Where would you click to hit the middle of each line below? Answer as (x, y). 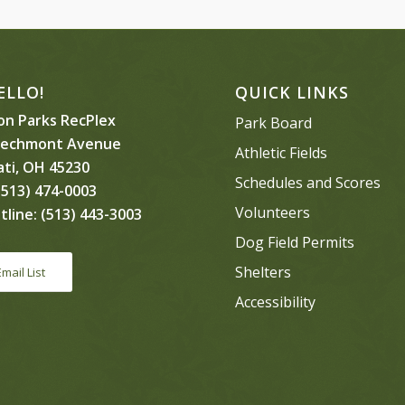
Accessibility (276, 301)
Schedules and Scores (308, 182)
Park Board (274, 122)
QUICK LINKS (292, 92)
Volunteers (273, 212)
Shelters (264, 272)
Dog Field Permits (295, 242)
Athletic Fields (282, 152)
